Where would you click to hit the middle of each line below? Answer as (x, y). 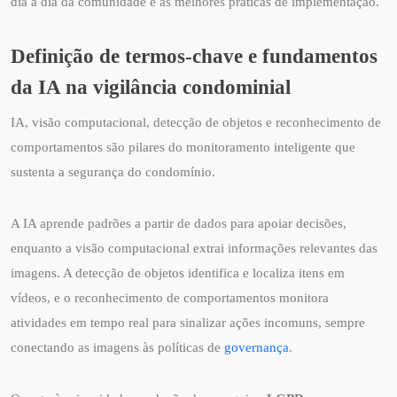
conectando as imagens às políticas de (117, 348)
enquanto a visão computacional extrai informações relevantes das (194, 249)
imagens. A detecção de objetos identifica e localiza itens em (178, 273)
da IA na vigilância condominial (151, 87)
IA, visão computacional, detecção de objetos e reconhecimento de (196, 123)
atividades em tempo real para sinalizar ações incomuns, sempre (188, 323)
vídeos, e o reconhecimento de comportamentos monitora (170, 298)
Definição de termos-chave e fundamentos (194, 56)
